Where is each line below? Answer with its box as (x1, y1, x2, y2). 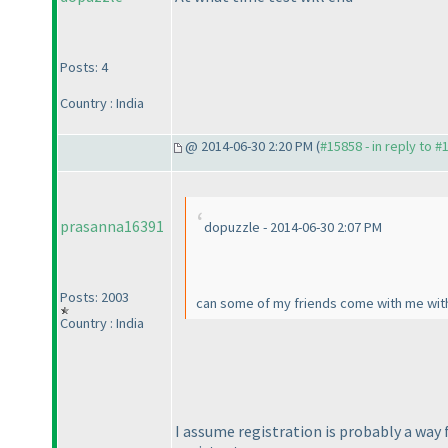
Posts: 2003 (60, 288, 129, 307)
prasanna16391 (60, 216, 164, 237)
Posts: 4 (60, 58, 108, 77)
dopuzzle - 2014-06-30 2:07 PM (204, 218, 382, 237)
